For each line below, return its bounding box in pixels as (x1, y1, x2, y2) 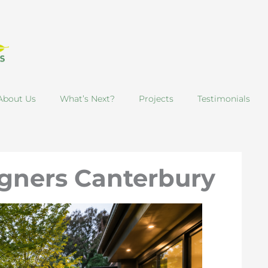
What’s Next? (60, 93, 115, 104)
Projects (139, 93, 173, 104)
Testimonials (197, 93, 250, 104)
